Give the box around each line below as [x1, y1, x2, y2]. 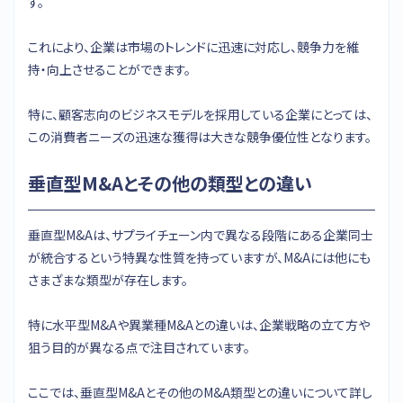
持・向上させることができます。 [28, 59, 191, 78]
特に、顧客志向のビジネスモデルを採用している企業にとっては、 [28, 104, 372, 123]
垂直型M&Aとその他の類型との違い [28, 169, 312, 196]
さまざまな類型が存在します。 [28, 270, 188, 289]
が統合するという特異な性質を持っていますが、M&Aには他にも [28, 247, 371, 266]
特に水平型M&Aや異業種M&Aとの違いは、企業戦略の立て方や [28, 315, 370, 334]
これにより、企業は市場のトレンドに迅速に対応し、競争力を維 [28, 37, 359, 56]
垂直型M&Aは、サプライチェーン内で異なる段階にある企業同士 [28, 225, 373, 244]
